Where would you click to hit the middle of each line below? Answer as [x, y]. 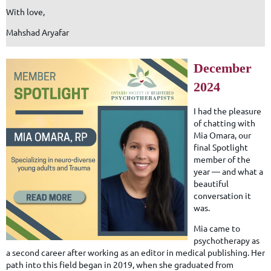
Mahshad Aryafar [38, 32]
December [223, 68]
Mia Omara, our [222, 135]
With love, [25, 11]
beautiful [211, 183]
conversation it [222, 195]
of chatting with [224, 122]
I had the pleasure [227, 110]
